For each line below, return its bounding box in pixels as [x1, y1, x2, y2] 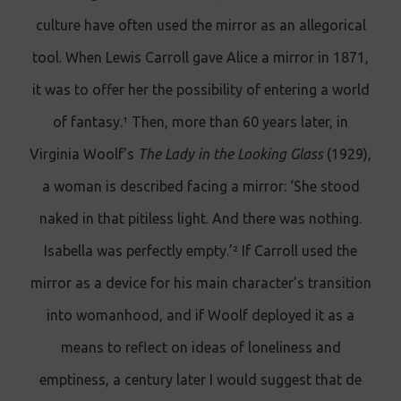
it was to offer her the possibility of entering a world [31, 81, 370, 98]
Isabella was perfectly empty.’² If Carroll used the [44, 243, 357, 259]
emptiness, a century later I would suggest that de [39, 371, 362, 388]
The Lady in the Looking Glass [138, 146, 323, 162]
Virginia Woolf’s [30, 146, 138, 162]
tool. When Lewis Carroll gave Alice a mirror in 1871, [32, 49, 369, 65]
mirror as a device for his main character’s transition [30, 275, 371, 291]
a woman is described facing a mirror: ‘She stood [41, 178, 360, 194]
